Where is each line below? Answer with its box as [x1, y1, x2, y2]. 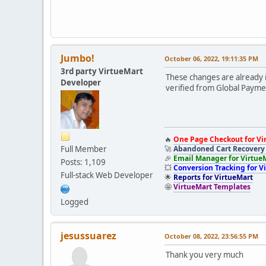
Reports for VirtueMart [173, 172, 253, 182]
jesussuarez [61, 229, 116, 242]
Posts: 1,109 [61, 156, 106, 167]
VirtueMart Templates [173, 181, 251, 192]
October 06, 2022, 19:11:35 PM [164, 53, 258, 63]
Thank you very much [166, 249, 243, 260]
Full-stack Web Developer [61, 169, 153, 180]
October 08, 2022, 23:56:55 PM [164, 231, 258, 240]
